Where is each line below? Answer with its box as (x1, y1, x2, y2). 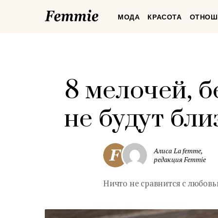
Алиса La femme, (154, 146, 203, 155)
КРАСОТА (147, 13, 182, 21)
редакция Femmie (154, 155, 206, 164)
